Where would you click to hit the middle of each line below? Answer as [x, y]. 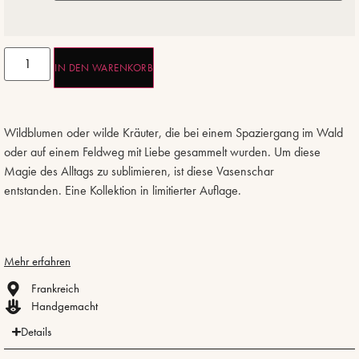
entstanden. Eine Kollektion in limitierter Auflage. [123, 191]
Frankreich [55, 289]
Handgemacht [64, 307]
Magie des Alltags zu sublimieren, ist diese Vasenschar [139, 171]
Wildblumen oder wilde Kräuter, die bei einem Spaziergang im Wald [173, 133]
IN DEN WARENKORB [104, 68]
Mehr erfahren [37, 262]
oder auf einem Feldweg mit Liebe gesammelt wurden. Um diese [162, 152]
